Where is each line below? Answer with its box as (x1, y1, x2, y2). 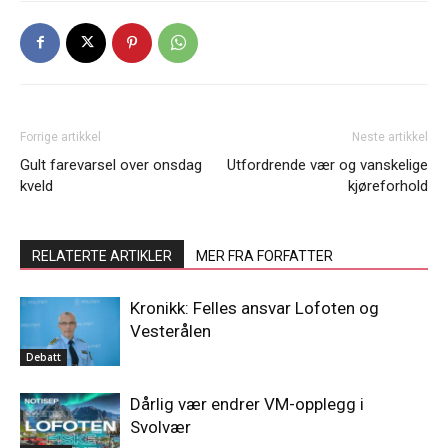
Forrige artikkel (20, 129, 101, 144)
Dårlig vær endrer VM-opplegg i (130, 393, 364, 414)
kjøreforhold (348, 176, 428, 195)
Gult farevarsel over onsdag (20, 155, 202, 174)
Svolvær (130, 416, 191, 437)
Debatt (26, 349, 61, 364)
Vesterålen (130, 320, 211, 341)
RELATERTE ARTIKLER (32, 247, 172, 264)
